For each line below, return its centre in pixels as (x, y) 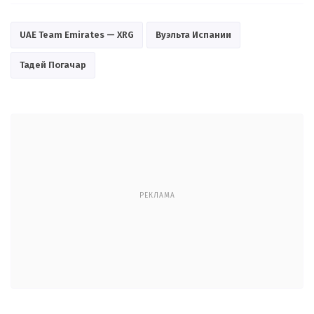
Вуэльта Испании (193, 34)
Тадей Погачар (53, 64)
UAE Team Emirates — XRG (77, 34)
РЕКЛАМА (157, 196)
